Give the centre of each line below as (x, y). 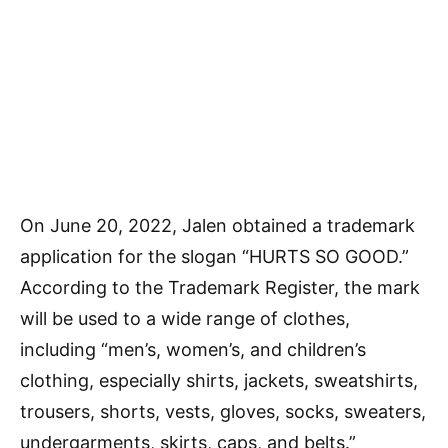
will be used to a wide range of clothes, (185, 318)
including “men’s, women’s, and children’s (193, 349)
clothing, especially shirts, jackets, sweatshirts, (219, 380)
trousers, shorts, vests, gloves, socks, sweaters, (223, 411)
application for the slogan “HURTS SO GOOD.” (214, 256)
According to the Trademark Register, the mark (220, 287)
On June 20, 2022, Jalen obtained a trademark (217, 225)
